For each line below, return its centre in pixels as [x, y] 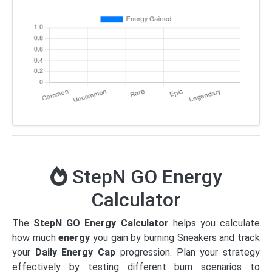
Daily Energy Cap [75, 252]
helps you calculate [214, 223]
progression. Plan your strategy [188, 252]
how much [36, 237]
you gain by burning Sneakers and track [175, 237]
